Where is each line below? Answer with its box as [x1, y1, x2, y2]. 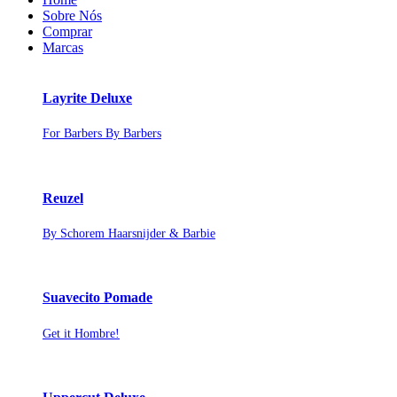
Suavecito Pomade [43, 290, 152, 306]
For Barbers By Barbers [43, 127, 161, 141]
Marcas [43, 39, 83, 55]
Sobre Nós [43, 7, 102, 23]
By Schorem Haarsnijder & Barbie [43, 227, 215, 240]
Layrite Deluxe [43, 90, 132, 106]
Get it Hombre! [43, 326, 120, 340]
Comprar [43, 23, 92, 39]
